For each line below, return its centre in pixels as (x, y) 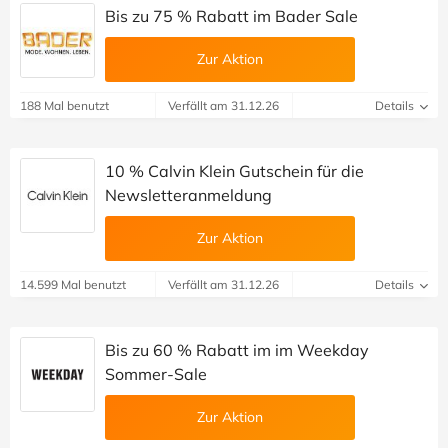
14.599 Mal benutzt (73, 285)
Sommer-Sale (156, 374)
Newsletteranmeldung (188, 195)
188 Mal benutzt (64, 106)
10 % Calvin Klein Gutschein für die (234, 171)
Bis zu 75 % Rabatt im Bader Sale (231, 16)
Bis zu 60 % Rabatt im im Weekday (237, 350)
